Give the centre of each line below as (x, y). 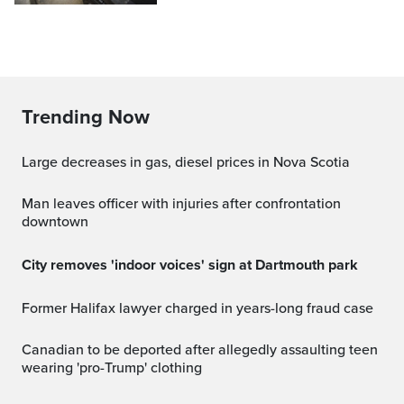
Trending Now (86, 117)
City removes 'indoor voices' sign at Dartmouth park (195, 265)
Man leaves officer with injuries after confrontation (28, 203)
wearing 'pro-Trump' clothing (112, 367)
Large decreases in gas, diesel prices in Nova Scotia (189, 162)
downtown (55, 221)
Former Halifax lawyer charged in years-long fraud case (202, 308)
